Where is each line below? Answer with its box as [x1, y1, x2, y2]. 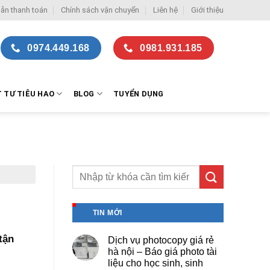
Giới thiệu [190, 5, 224, 14]
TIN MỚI [92, 209, 122, 218]
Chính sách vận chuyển [61, 5, 140, 14]
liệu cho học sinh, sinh [107, 258, 203, 269]
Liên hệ [152, 5, 178, 14]
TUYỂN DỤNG [113, 89, 164, 98]
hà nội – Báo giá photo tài [107, 246, 217, 257]
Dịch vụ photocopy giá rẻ [107, 235, 214, 246]
